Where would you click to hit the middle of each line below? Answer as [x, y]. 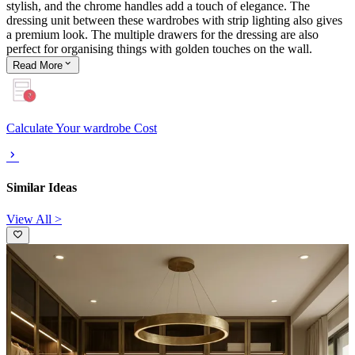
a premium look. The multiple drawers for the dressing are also [162, 35]
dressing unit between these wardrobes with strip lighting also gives [174, 21]
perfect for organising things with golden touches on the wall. [159, 49]
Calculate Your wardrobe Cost [82, 128]
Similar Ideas [42, 188]
